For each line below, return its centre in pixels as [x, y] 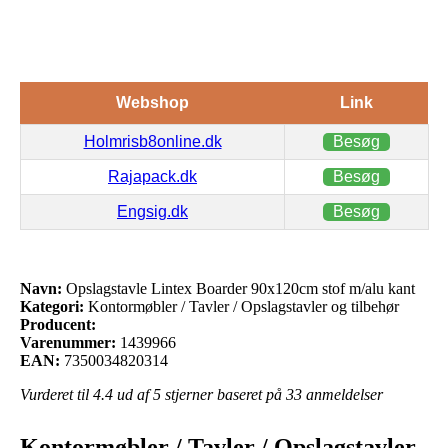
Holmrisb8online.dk [152, 141]
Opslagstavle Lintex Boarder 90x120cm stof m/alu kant [238, 288]
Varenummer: [68, 342]
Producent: [58, 324]
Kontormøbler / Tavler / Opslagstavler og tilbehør [241, 306]
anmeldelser [342, 394]
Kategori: [52, 306]
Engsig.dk [152, 211]
